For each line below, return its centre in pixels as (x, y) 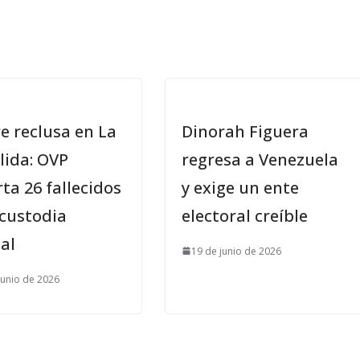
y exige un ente (240, 187)
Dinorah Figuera (245, 131)
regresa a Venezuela (260, 159)
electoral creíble (245, 215)
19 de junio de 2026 (236, 251)
